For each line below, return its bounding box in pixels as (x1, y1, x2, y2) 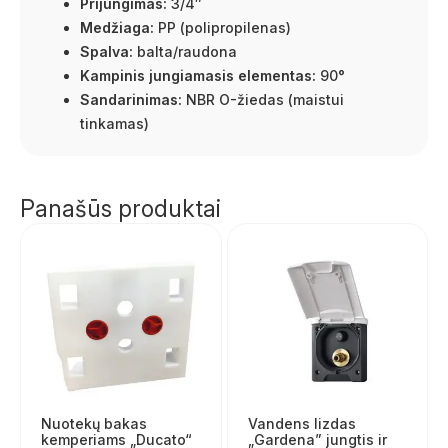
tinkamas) (80, 114, 149, 132)
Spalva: (80, 42, 133, 60)
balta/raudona (133, 42, 237, 60)
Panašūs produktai (20, 194, 221, 223)
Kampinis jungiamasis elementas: (80, 66, 316, 84)
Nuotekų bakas (41, 414, 147, 432)
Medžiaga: (80, 18, 154, 36)
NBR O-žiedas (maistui (182, 90, 344, 108)
